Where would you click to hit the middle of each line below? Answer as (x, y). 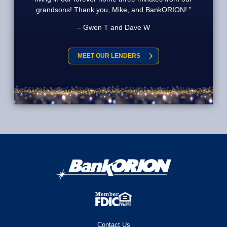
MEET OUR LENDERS (109, 55)
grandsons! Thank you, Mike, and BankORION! (111, 9)
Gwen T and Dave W (116, 27)
